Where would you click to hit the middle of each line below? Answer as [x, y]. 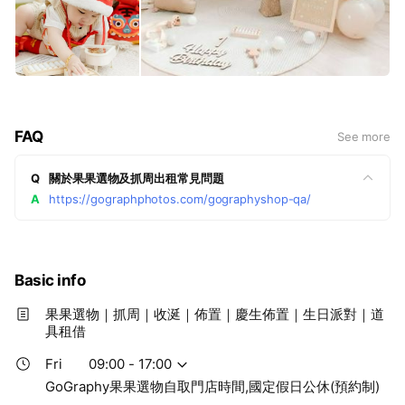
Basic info [50, 280]
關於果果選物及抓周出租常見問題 [137, 178]
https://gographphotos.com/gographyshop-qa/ [180, 198]
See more [363, 136]
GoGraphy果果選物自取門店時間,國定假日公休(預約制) [212, 386]
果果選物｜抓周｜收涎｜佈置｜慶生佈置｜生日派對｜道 [215, 314]
